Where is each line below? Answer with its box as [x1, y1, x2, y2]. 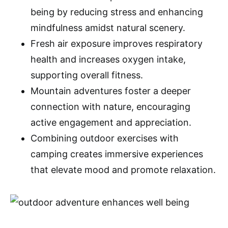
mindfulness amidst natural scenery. [31, 22, 185, 33]
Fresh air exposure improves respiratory [31, 38, 203, 49]
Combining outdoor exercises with [31, 132, 179, 144]
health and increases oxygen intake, [31, 53, 186, 65]
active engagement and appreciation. [31, 117, 191, 128]
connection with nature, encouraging [31, 101, 190, 112]
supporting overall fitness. [31, 69, 143, 80]
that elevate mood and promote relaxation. [31, 164, 216, 175]
